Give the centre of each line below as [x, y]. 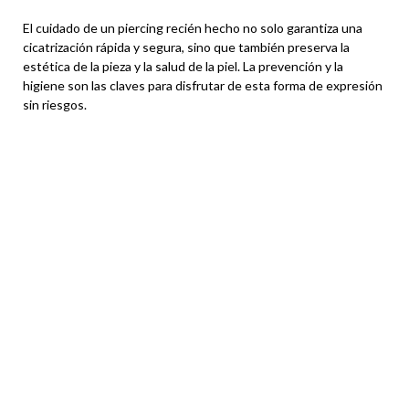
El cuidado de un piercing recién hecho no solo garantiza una [193, 28]
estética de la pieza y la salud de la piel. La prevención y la [183, 67]
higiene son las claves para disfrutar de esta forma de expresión [203, 86]
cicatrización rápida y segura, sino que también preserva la [186, 47]
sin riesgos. [55, 105]
